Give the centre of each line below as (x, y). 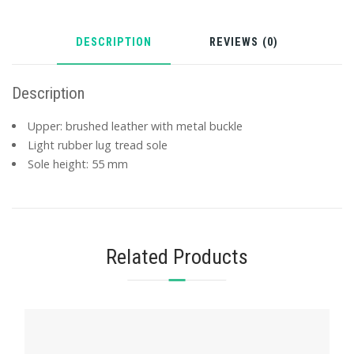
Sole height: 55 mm (78, 164)
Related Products (177, 257)
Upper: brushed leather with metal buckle (136, 126)
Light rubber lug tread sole (98, 145)
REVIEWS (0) (244, 43)
